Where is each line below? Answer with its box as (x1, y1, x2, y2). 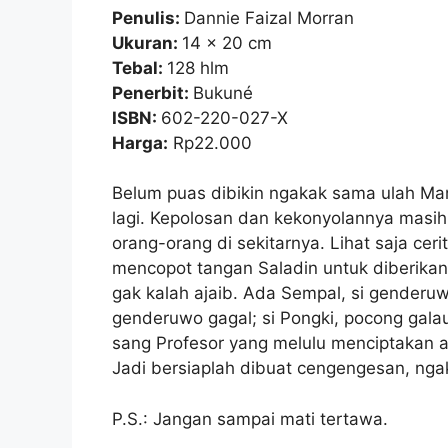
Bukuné (193, 82, 253, 103)
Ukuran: (112, 32, 182, 53)
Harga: (112, 132, 168, 153)
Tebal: (112, 57, 167, 78)
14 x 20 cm (182, 32, 272, 53)
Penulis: (112, 7, 184, 28)
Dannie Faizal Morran (184, 7, 354, 28)
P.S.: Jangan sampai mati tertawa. (112, 408, 388, 429)
